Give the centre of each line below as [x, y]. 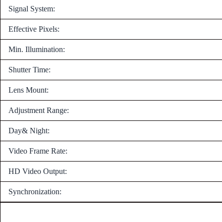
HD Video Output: [38, 171]
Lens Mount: [28, 90]
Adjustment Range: [39, 110]
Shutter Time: [29, 69]
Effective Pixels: [34, 29]
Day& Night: [29, 130]
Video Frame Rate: [38, 151]
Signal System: [32, 8]
